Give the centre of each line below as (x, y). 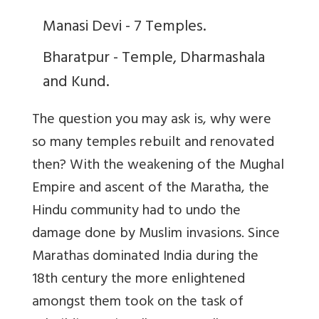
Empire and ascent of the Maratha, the (151, 189)
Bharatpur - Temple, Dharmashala (154, 59)
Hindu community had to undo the (136, 211)
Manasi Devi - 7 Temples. (126, 27)
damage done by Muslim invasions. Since (156, 234)
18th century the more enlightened (138, 280)
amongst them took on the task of (138, 303)
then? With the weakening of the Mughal (158, 166)
